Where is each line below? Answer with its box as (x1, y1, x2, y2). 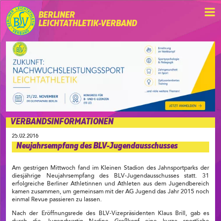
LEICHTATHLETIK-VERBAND (38, 19, 137, 28)
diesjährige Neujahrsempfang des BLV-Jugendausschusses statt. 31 (12, 173, 209, 180)
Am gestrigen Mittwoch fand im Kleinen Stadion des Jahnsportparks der (12, 165, 209, 172)
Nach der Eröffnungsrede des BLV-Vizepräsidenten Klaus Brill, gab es (12, 211, 209, 217)
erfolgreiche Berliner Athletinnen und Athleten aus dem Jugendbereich (12, 181, 209, 187)
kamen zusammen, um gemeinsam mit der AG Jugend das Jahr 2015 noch (12, 189, 209, 195)
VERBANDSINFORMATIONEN (10, 117, 113, 126)
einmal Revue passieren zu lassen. (12, 197, 102, 203)
